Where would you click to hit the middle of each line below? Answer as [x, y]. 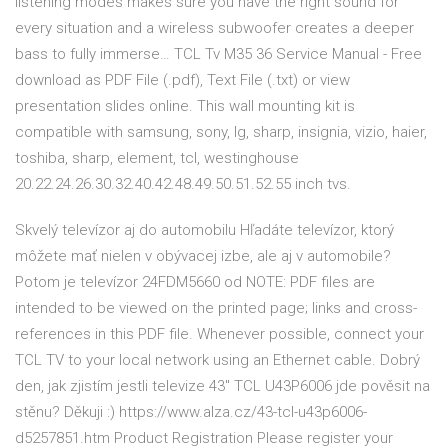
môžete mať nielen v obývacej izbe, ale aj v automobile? [203, 256]
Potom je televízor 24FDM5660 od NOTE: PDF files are [195, 282]
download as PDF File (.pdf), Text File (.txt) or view [182, 80]
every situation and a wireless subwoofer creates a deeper [214, 28]
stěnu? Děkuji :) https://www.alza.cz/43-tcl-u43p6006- [191, 412]
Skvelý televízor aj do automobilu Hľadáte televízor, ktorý [204, 230]
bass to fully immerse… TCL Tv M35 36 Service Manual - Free [218, 54]
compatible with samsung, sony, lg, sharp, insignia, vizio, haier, [221, 132]
